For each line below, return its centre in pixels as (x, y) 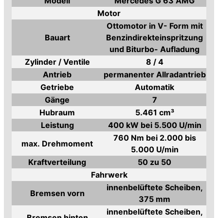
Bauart (57, 37)
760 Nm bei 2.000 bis (154, 138)
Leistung (57, 125)
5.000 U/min (154, 149)
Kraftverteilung (57, 162)
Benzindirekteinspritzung (154, 37)
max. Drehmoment (57, 144)
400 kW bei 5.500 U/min (154, 125)
